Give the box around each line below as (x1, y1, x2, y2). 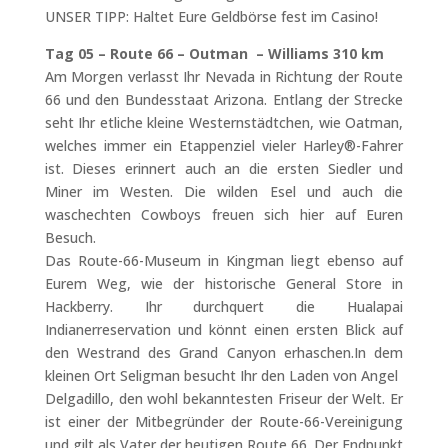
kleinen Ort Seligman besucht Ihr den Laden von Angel (44, 366, 398, 385)
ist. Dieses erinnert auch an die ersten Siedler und (44, 159, 404, 178)
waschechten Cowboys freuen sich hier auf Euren (44, 205, 404, 224)
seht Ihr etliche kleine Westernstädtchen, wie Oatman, (44, 113, 404, 132)
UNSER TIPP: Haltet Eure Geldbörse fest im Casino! (44, 7, 378, 26)
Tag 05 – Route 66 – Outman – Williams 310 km (44, 44, 384, 63)
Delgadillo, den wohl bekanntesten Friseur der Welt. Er (44, 389, 404, 408)
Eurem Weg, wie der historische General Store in (44, 274, 404, 293)
